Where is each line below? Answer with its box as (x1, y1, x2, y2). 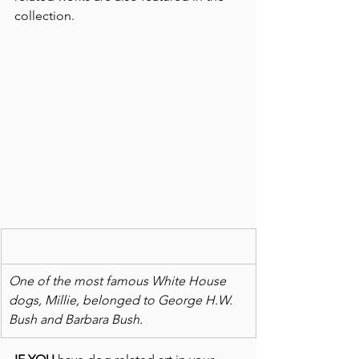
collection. (14, 8, 75, 24)
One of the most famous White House (9, 273, 229, 289)
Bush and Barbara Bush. (9, 312, 143, 328)
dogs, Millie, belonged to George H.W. (9, 292, 236, 309)
